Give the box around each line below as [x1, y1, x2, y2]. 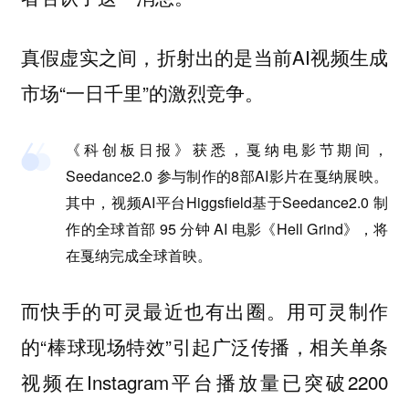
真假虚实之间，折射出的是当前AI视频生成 [20, 43, 389, 71]
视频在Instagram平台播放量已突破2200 [20, 368, 389, 396]
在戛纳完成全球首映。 [66, 244, 213, 266]
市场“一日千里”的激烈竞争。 [20, 79, 264, 107]
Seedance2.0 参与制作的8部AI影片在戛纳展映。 [66, 164, 389, 186]
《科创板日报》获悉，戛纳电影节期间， [66, 138, 389, 160]
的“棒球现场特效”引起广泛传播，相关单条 [20, 332, 389, 361]
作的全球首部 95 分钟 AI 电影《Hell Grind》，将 [66, 217, 389, 239]
